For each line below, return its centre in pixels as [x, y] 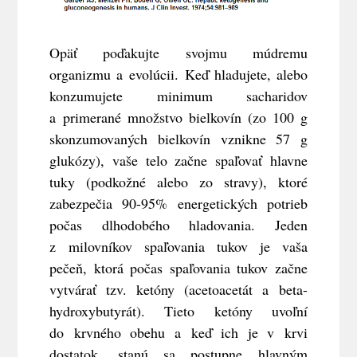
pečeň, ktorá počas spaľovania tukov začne [178, 267]
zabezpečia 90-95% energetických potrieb [178, 203]
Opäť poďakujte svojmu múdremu [178, 52]
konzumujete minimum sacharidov [178, 95]
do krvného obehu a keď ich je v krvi [178, 332]
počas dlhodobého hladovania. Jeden [178, 224]
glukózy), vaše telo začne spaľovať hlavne [178, 160]
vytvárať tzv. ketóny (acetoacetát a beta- [178, 289]
